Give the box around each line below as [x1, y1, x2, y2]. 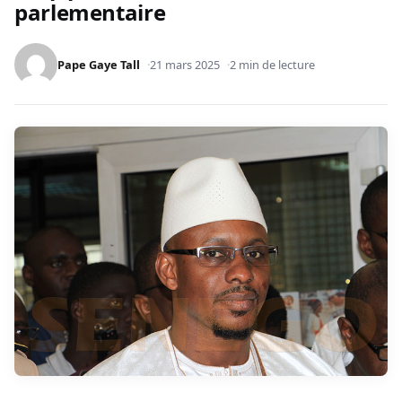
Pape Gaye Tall [57, 57, 140, 74]
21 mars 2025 [150, 57, 220, 74]
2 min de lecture [230, 57, 315, 74]
